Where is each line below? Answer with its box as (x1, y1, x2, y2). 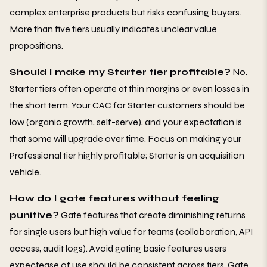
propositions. (10, 40, 63, 52)
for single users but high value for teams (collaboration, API (10, 226, 253, 238)
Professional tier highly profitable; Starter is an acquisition (10, 150, 244, 162)
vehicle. (10, 166, 41, 178)
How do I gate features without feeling (10, 193, 219, 204)
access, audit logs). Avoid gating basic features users (10, 243, 226, 254)
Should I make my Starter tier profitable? (10, 66, 231, 78)
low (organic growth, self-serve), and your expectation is (10, 116, 242, 128)
